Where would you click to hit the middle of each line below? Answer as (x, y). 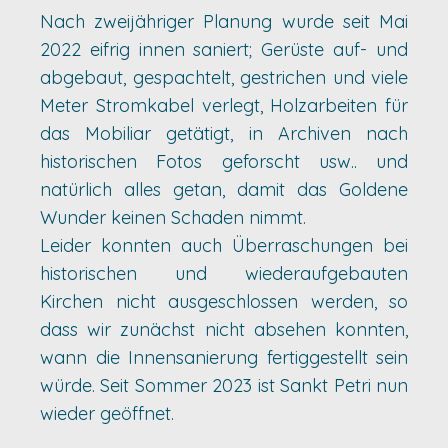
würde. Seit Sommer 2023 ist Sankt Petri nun (224, 385)
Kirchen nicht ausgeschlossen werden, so (224, 301)
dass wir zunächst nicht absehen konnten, (224, 329)
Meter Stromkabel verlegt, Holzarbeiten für (224, 105)
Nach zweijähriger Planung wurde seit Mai (224, 21)
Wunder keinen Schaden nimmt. (173, 217)
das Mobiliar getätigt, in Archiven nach (224, 133)
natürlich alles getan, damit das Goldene (224, 189)
